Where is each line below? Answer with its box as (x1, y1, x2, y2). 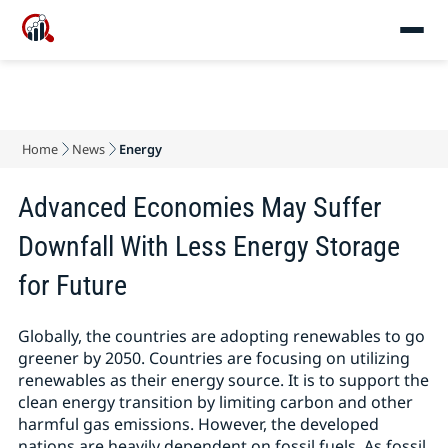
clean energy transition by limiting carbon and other (17, 391, 413, 413)
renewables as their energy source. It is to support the (17, 369, 429, 391)
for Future (17, 269, 127, 302)
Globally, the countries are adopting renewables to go (17, 325, 425, 347)
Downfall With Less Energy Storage (17, 230, 400, 263)
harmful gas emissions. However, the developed (17, 413, 379, 435)
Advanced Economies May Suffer (17, 191, 382, 224)
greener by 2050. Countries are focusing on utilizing (17, 347, 410, 369)
